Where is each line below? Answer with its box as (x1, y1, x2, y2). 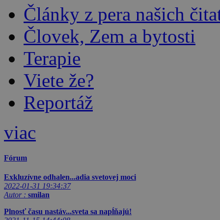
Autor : (4, 191, 26, 199)
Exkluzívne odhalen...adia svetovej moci (4, 173, 136, 182)
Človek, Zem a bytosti (24, 25, 195, 47)
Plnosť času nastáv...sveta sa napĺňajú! (4, 207, 132, 216)
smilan (28, 191, 50, 199)
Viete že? (24, 69, 94, 91)
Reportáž (24, 91, 93, 113)
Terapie (24, 47, 81, 69)
